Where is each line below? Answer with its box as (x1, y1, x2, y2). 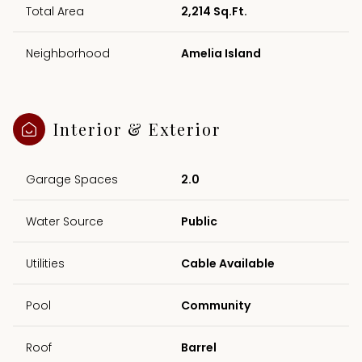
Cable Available (181, 255, 275, 271)
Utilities (26, 255, 65, 271)
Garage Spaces (26, 170, 118, 187)
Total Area (26, 2, 84, 19)
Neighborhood (26, 44, 110, 61)
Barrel (181, 339, 217, 356)
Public (181, 213, 217, 229)
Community (181, 297, 250, 314)
